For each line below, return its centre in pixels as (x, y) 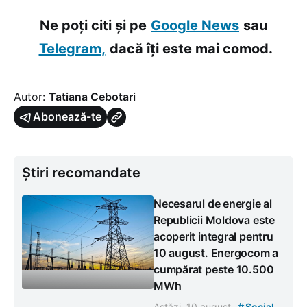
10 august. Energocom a (216, 253)
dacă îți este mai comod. (191, 49)
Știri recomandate (81, 173)
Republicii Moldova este (214, 220)
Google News (195, 26)
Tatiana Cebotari (92, 97)
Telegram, (72, 49)
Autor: (31, 97)
